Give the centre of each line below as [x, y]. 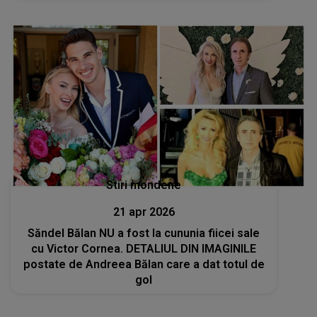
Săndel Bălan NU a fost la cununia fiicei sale [144, 234]
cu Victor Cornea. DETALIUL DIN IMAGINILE [144, 249]
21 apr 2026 [144, 212]
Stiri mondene [144, 185]
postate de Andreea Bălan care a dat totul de [144, 265]
